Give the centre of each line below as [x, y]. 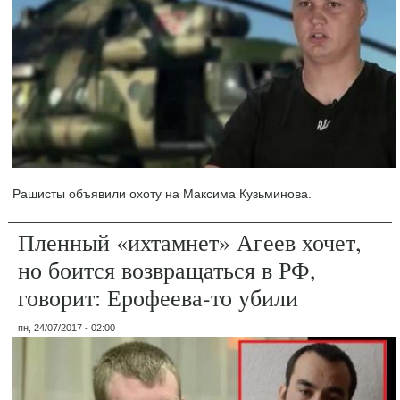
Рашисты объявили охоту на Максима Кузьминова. [162, 194]
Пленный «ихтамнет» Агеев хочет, [190, 242]
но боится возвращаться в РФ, [167, 270]
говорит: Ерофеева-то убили [158, 297]
